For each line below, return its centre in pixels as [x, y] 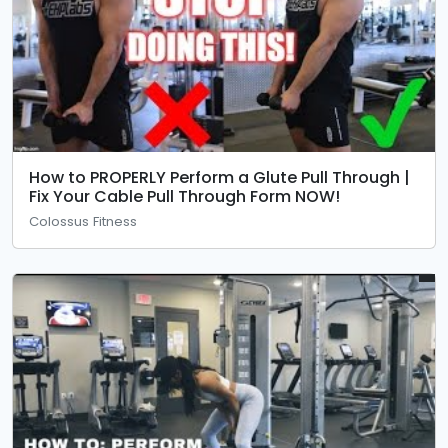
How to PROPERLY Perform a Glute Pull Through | [219, 178]
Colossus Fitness [83, 222]
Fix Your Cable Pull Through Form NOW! [184, 197]
